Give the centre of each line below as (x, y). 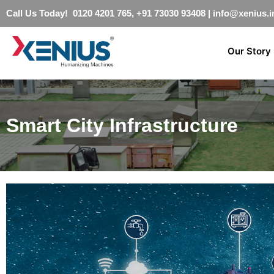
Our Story (250, 51)
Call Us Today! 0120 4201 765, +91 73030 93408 (106, 13)
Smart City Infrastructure (122, 125)
